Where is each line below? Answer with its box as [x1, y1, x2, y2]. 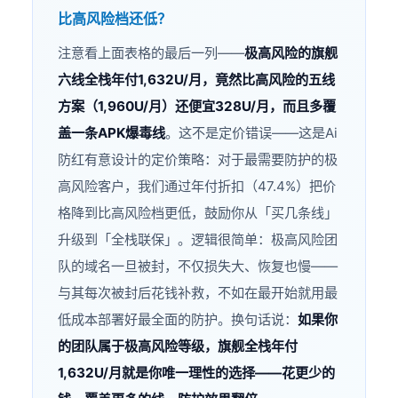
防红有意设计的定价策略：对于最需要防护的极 [58, 151, 338, 169]
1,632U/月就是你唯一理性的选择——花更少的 [58, 364, 336, 382]
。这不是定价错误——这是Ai [165, 124, 338, 142]
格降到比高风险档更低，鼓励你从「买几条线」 [58, 204, 338, 222]
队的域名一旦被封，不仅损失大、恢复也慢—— [58, 258, 338, 275]
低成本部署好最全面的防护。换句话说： [58, 311, 298, 329]
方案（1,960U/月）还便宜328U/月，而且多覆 [58, 98, 337, 115]
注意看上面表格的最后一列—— [58, 44, 245, 62]
